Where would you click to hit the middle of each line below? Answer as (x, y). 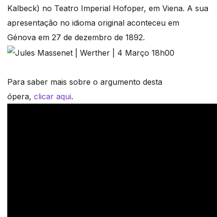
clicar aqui (53, 97)
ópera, (21, 97)
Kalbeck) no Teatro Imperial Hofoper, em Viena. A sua (108, 8)
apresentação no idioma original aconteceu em (93, 23)
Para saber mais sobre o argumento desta (85, 82)
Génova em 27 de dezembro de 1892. (77, 38)
